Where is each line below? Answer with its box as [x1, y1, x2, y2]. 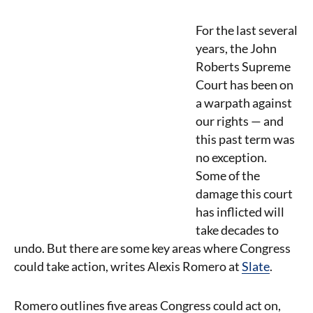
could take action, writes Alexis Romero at [14, 259, 242, 274]
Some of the [196, 168, 260, 183]
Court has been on [196, 77, 293, 92]
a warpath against [196, 95, 292, 110]
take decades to [196, 222, 279, 238]
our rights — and [196, 113, 284, 129]
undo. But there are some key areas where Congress [14, 240, 291, 256]
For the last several [196, 22, 298, 38]
